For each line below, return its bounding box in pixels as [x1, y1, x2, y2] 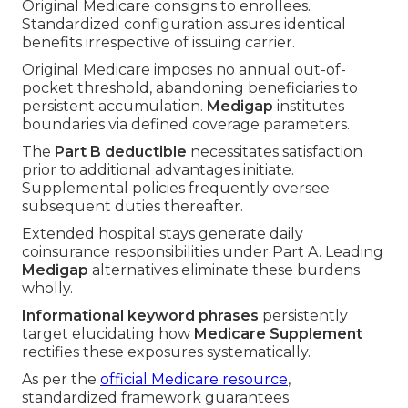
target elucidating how [22, 325, 194, 343]
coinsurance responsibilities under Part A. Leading [22, 243, 383, 261]
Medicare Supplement [194, 325, 362, 343]
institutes [273, 97, 344, 116]
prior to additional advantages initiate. [22, 161, 294, 179]
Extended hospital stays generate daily [22, 225, 303, 243]
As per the [22, 371, 100, 389]
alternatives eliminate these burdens [88, 261, 360, 280]
